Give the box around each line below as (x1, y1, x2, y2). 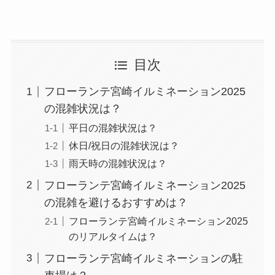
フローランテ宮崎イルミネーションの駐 (44, 252, 243, 265)
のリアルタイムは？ (68, 230, 157, 242)
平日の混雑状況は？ (68, 122, 157, 133)
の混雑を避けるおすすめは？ (44, 196, 188, 209)
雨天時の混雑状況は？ (68, 157, 167, 169)
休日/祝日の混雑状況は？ (68, 139, 179, 151)
